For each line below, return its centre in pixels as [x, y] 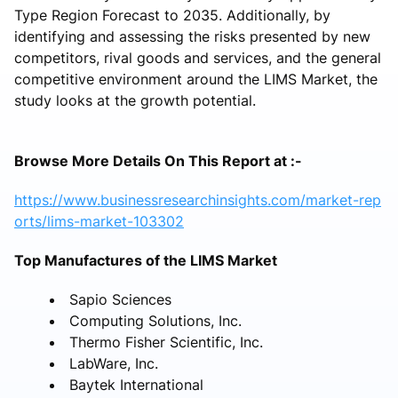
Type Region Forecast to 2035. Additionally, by [172, 15]
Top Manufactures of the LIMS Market [146, 260]
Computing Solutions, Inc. [155, 320]
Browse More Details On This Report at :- [158, 160]
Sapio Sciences [120, 299]
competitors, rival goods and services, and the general [198, 57]
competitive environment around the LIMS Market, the [196, 79]
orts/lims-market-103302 [99, 221]
